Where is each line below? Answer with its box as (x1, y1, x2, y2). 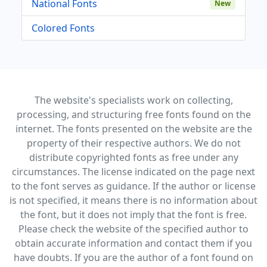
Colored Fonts (32, 21, 95, 35)
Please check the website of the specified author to (18, 222, 249, 235)
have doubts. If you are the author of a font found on (14, 250, 253, 264)
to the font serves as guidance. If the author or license (11, 179, 256, 193)
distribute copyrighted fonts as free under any (29, 150, 238, 164)
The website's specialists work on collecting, (34, 93, 233, 107)
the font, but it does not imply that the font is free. (20, 207, 247, 221)
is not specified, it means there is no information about (10, 193, 257, 207)
